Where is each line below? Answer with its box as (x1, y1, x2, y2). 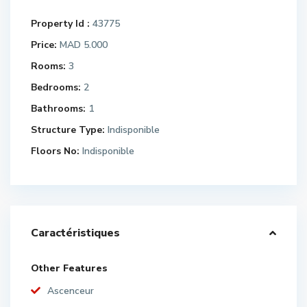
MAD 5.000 (57, 38, 108, 51)
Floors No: (31, 145, 79, 158)
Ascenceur (47, 284, 94, 297)
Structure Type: (31, 123, 105, 136)
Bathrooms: (31, 102, 86, 115)
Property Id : (31, 17, 90, 30)
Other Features (31, 262, 108, 275)
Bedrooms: (31, 81, 81, 94)
